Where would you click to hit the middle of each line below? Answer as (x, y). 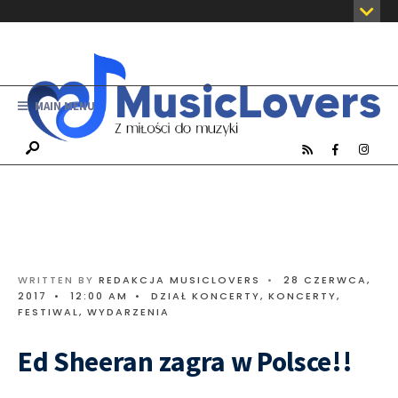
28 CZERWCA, (327, 279)
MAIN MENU (64, 106)
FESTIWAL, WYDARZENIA (94, 311)
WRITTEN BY (58, 279)
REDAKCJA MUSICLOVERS (179, 279)
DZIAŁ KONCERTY (206, 295)
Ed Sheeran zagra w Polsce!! (185, 361)
